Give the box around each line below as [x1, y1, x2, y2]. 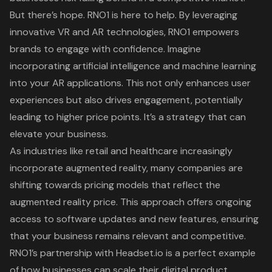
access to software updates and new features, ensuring [10, 212, 259, 226]
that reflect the [149, 178, 220, 192]
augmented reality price [10, 195, 116, 209]
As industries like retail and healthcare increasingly [10, 144, 233, 158]
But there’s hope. [10, 8, 87, 22]
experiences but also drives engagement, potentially [10, 93, 243, 107]
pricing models [84, 178, 149, 192]
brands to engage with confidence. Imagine [10, 42, 201, 56]
